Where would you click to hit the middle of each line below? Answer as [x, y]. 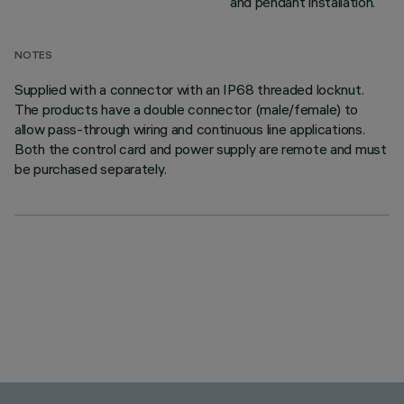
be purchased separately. [91, 169]
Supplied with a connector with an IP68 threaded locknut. [189, 89]
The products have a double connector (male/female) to [187, 109]
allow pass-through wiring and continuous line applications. [190, 129]
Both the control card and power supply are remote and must [201, 149]
